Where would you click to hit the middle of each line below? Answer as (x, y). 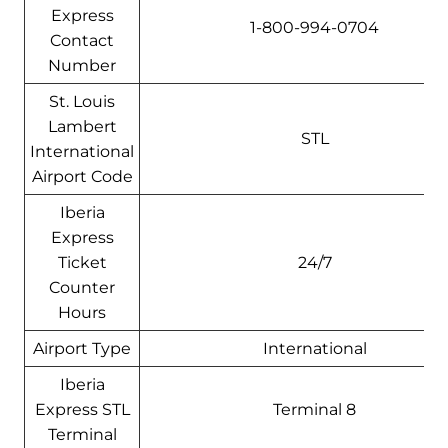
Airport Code (82, 177)
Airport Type (82, 349)
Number (82, 66)
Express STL (82, 410)
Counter (82, 288)
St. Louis (82, 102)
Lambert (82, 127)
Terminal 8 (314, 410)
